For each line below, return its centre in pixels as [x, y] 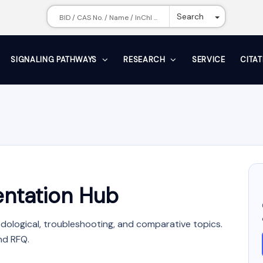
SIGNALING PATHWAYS [55, 60]
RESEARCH [146, 60]
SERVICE [208, 60]
